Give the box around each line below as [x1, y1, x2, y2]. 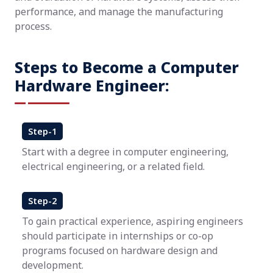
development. [22, 258, 83, 272]
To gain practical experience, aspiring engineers [22, 214, 243, 228]
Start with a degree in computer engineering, [22, 145, 229, 158]
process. [15, 19, 52, 33]
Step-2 [28, 195, 57, 207]
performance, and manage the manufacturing [15, 5, 223, 18]
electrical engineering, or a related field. [22, 160, 205, 173]
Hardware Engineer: [15, 75, 169, 96]
